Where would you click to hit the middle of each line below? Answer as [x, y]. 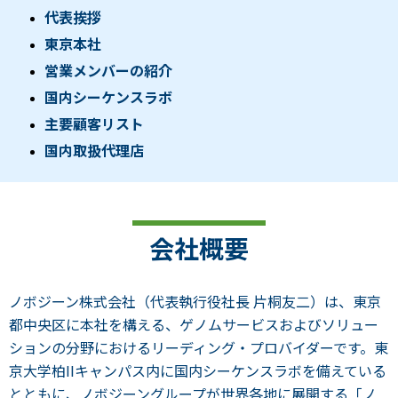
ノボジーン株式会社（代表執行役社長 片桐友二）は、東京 [195, 302]
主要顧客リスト [94, 124]
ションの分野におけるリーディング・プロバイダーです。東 [199, 348]
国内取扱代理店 [94, 151]
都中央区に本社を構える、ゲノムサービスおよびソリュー [194, 325]
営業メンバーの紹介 [108, 71]
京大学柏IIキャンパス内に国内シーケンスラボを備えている [198, 371]
